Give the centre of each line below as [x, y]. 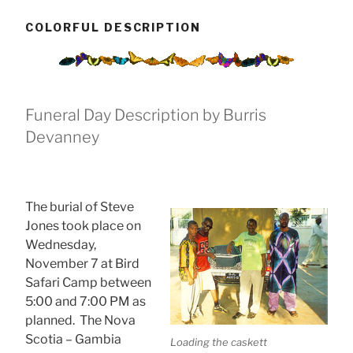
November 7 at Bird [82, 263]
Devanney [62, 137]
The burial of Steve [80, 206]
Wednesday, [61, 244]
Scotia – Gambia [73, 339]
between [126, 282]
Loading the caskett [219, 342]
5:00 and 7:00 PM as [85, 301]
